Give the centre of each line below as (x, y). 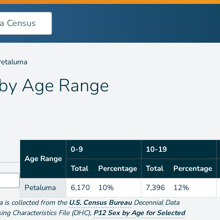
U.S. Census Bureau (100, 202)
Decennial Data (156, 202)
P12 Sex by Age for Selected (139, 213)
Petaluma (40, 187)
